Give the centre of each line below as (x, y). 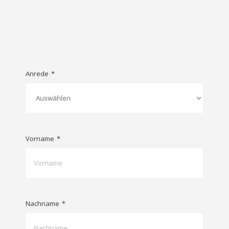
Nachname (42, 203)
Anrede (37, 73)
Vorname (40, 138)
